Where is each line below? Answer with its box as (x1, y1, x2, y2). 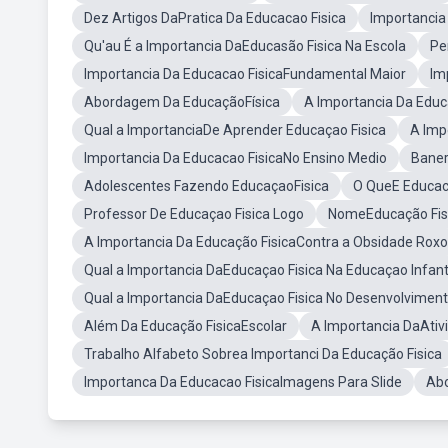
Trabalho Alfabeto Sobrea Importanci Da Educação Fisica (84, 346, 442, 362)
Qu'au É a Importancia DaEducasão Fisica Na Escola (84, 38, 406, 54)
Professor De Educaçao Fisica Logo (84, 206, 304, 222)
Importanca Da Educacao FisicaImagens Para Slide (84, 374, 402, 390)
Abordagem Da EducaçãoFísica (84, 94, 280, 110)
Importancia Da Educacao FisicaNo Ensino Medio (84, 150, 387, 166)
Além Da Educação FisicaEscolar (84, 318, 287, 334)
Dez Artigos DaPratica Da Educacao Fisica (84, 10, 346, 26)
